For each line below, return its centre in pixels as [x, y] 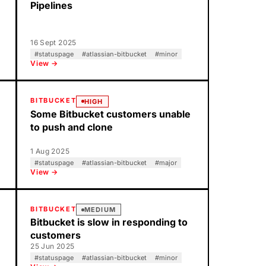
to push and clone [72, 127]
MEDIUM [100, 210]
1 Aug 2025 [50, 151]
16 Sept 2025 [53, 42]
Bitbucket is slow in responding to [109, 222]
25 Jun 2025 [53, 246]
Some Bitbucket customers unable [111, 114]
